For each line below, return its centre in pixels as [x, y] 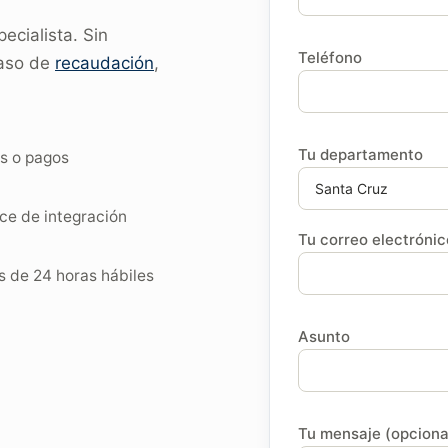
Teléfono [330, 57]
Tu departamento [361, 154]
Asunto [324, 336]
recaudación [104, 63]
